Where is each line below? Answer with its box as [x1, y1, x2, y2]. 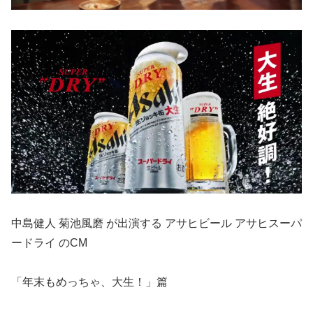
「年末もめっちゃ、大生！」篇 [11, 276, 168, 289]
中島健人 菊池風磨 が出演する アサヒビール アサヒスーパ [11, 217, 302, 229]
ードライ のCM [11, 236, 87, 249]
